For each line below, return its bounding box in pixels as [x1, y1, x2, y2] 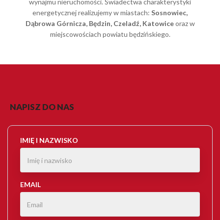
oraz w [173, 19, 195, 28]
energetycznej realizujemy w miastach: [32, 8, 151, 17]
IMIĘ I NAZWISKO [20, 136, 78, 145]
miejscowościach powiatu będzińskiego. [50, 30, 170, 39]
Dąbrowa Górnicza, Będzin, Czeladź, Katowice [25, 19, 174, 28]
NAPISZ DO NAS [10, 102, 74, 112]
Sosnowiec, [151, 8, 188, 17]
